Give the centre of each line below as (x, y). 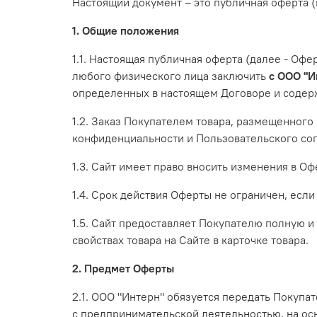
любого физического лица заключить (171, 76)
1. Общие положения (126, 31)
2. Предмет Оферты (123, 269)
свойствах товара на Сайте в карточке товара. (190, 240)
